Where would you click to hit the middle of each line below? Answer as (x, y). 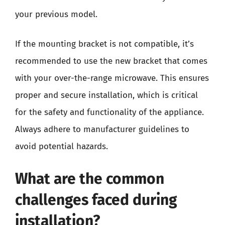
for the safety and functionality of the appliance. (109, 112)
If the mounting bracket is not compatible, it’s (104, 44)
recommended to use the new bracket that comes (111, 61)
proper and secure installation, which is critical (106, 95)
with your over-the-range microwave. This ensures (112, 78)
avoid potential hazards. (62, 146)
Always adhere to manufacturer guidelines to (102, 129)
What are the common (90, 179)
